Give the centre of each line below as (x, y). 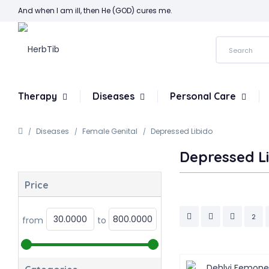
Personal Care (204, 96)
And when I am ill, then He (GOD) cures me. (95, 11)
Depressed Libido (182, 131)
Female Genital (110, 131)
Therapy (39, 96)
